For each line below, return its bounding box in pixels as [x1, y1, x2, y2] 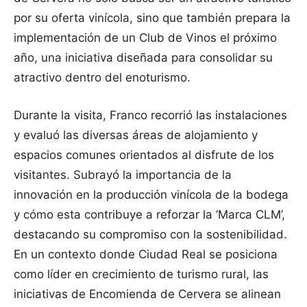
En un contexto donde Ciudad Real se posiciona [14, 247, 278, 261]
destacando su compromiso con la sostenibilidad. [14, 227, 287, 241]
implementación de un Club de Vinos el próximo [14, 30, 277, 45]
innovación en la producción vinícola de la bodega [14, 187, 288, 201]
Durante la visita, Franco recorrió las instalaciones [14, 108, 287, 122]
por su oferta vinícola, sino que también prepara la [14, 10, 291, 25]
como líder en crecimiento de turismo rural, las [14, 267, 269, 281]
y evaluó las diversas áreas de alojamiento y [14, 127, 258, 142]
